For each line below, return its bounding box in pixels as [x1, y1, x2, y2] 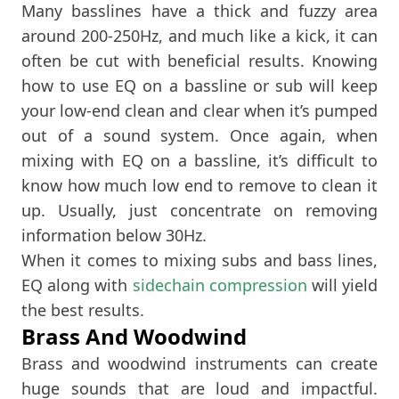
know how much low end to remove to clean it [21, 174, 378, 196]
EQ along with [21, 273, 133, 296]
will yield [306, 273, 379, 296]
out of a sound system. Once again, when [21, 124, 378, 146]
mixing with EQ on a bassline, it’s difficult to [21, 149, 378, 171]
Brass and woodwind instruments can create [21, 352, 378, 374]
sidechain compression [132, 273, 307, 296]
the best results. [21, 298, 144, 321]
